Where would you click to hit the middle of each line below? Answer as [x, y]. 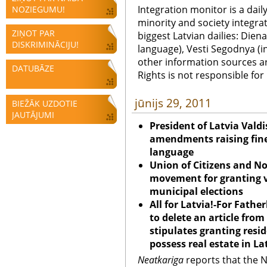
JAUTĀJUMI [33, 115]
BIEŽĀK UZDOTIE [45, 103]
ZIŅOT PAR [33, 33]
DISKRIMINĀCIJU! [45, 44]
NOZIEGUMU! [38, 9]
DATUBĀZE [33, 68]
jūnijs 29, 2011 [173, 103]
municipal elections [196, 191]
